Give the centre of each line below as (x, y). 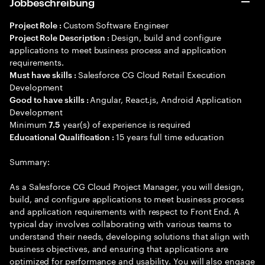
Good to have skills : (50, 99)
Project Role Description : (61, 37)
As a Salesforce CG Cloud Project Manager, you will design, (127, 186)
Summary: (30, 161)
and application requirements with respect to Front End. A (125, 211)
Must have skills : (44, 74)
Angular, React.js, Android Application (166, 99)
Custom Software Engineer (116, 24)
